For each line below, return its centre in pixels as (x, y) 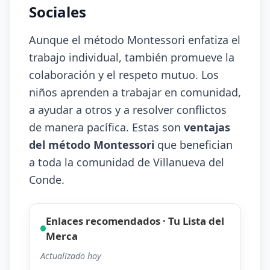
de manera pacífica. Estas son (106, 127)
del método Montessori (92, 145)
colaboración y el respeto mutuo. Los (124, 75)
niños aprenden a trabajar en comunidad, (135, 92)
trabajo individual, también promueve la (132, 57)
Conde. (47, 180)
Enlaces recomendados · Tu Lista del (135, 221)
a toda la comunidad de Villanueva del (127, 162)
